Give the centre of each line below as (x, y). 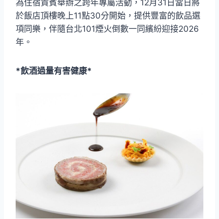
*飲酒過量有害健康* (54, 71)
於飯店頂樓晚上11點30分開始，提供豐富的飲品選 (108, 16)
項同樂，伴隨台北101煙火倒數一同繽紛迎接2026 (107, 29)
